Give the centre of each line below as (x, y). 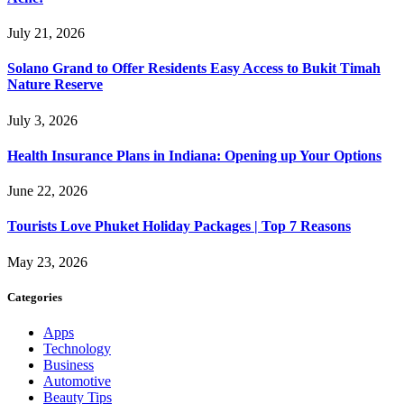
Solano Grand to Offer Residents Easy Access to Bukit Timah (194, 69)
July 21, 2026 (46, 33)
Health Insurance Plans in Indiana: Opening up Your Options (194, 155)
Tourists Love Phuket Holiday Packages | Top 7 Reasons (179, 226)
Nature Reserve (55, 85)
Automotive (77, 381)
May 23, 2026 (47, 262)
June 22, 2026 (47, 191)
